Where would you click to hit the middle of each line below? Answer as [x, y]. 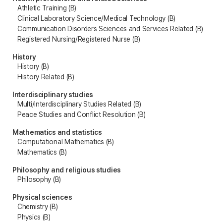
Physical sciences [42, 197]
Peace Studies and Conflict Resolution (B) [82, 114]
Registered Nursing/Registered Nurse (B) [79, 39]
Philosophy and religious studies [67, 170]
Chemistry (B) [38, 206]
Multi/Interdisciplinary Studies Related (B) [79, 104]
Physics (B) [34, 217]
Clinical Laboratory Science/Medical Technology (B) [96, 18]
